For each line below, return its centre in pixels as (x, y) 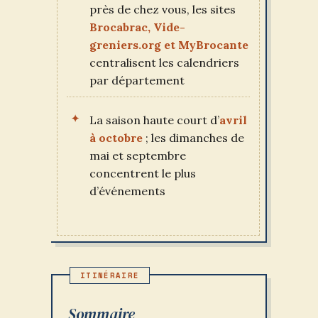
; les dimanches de (193, 137)
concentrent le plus (143, 173)
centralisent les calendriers (164, 62)
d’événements (127, 191)
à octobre (116, 137)
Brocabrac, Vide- (137, 27)
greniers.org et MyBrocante (169, 44)
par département (137, 80)
